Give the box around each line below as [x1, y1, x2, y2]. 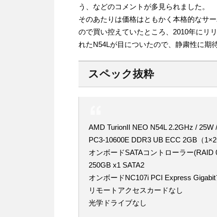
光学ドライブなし [89, 199, 147, 207]
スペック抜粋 [88, 68, 154, 80]
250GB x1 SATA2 [89, 161, 144, 170]
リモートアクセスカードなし [89, 186, 183, 195]
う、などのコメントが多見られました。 [78, 2, 209, 11]
